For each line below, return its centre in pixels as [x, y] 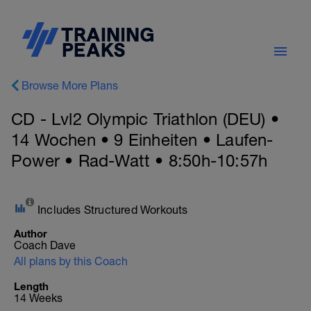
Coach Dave [45, 245]
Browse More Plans [70, 85]
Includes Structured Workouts [113, 210]
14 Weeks [38, 298]
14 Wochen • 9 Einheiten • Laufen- [142, 140]
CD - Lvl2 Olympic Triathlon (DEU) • [145, 119]
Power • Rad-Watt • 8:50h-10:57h [140, 160]
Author [31, 233]
